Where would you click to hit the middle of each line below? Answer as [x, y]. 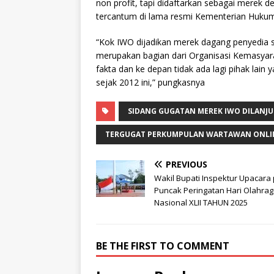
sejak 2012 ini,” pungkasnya [150, 83]
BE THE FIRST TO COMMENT [163, 246]
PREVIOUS [187, 165]
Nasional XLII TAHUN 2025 [201, 203]
